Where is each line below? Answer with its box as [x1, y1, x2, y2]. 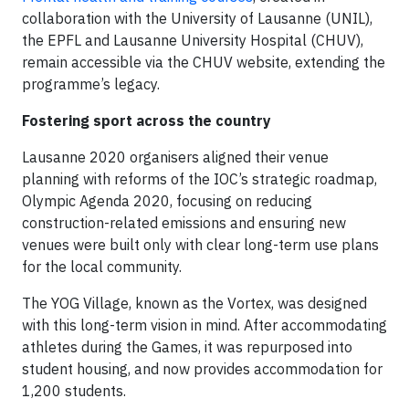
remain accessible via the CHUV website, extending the [22, 53, 385, 72]
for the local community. [22, 257, 182, 277]
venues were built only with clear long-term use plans [22, 236, 379, 255]
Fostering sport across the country [22, 111, 271, 131]
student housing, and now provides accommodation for [22, 360, 383, 379]
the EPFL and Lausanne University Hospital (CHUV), [22, 31, 363, 50]
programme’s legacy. [22, 75, 160, 94]
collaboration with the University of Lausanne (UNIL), [22, 9, 372, 28]
